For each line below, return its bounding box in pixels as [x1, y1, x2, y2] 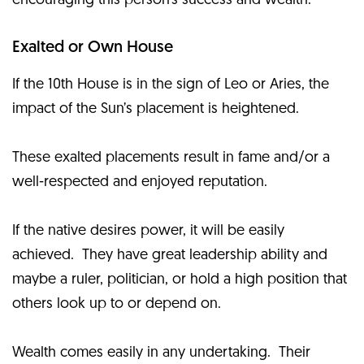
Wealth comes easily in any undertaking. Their [12, 344, 310, 361]
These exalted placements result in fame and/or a [12, 149, 330, 166]
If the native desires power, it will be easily [12, 223, 284, 239]
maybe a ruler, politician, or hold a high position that [12, 271, 347, 288]
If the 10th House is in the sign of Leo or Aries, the [12, 76, 329, 93]
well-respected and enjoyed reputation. [12, 174, 271, 190]
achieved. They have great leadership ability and [12, 247, 327, 263]
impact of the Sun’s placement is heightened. [12, 101, 303, 117]
